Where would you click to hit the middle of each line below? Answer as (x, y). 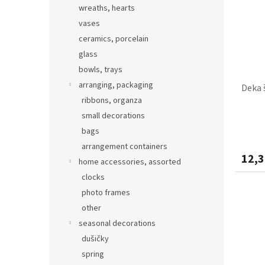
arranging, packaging (116, 85)
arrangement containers (125, 146)
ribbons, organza (112, 100)
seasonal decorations (117, 223)
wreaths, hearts (107, 8)
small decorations (113, 116)
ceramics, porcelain (114, 39)
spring (93, 254)
